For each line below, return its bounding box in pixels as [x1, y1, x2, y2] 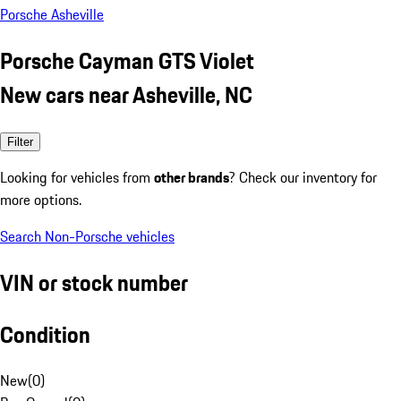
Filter [7, 134, 33, 149]
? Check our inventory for [229, 166, 377, 188]
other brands [154, 166, 229, 188]
